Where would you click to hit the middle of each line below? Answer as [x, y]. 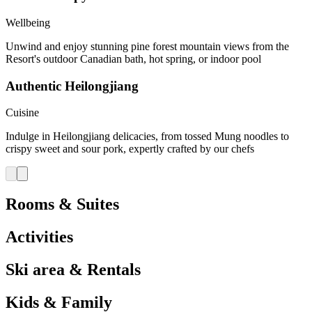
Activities [39, 237]
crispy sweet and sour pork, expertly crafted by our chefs [130, 149]
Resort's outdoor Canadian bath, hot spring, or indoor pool [133, 58]
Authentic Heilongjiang [72, 86]
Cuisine [22, 113]
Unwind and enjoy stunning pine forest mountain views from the [147, 46]
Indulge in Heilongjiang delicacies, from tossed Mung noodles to [147, 136]
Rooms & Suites [62, 204]
